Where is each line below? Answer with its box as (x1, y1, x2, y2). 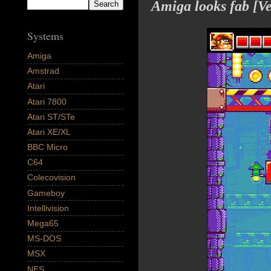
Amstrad (27, 66, 59, 76)
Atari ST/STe (27, 111, 75, 122)
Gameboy (27, 188, 65, 198)
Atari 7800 (27, 96, 67, 106)
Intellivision (27, 203, 69, 213)
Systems (27, 28, 64, 44)
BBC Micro (27, 142, 68, 152)
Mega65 (27, 218, 59, 229)
